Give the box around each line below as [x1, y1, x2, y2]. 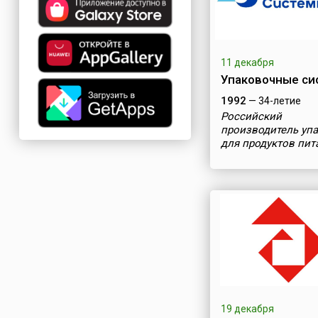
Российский [220, 110, 282, 123]
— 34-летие [246, 95, 301, 106]
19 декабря [220, 303, 274, 314]
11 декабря [220, 57, 274, 68]
